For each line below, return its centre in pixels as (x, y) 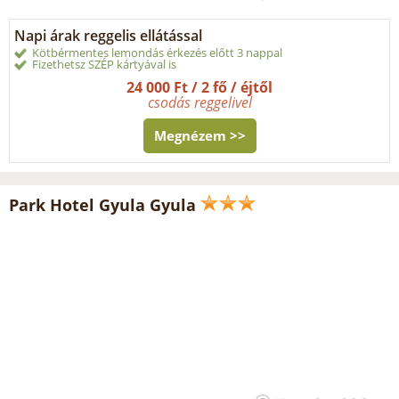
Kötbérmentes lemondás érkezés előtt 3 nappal (157, 53)
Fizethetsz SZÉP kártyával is (104, 65)
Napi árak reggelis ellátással (108, 36)
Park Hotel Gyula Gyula (102, 205)
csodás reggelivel (199, 103)
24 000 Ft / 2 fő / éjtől (199, 88)
